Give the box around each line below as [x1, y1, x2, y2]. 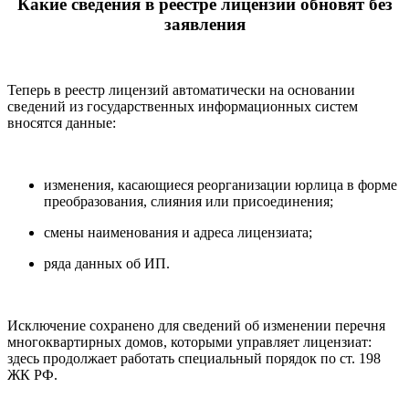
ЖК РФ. [7, 367, 58, 383]
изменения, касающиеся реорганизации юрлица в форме [44, 177, 397, 194]
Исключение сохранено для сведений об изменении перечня [7, 318, 385, 334]
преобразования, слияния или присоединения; [44, 194, 333, 210]
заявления [163, 14, 246, 34]
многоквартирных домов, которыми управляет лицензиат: [7, 334, 372, 351]
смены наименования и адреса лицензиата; [44, 225, 312, 241]
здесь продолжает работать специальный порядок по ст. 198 [7, 351, 381, 367]
